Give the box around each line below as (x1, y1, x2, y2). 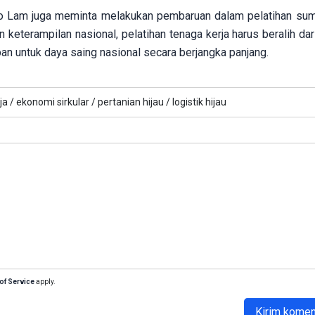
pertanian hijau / (98, 96, 170, 108)
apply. (34, 278, 56, 286)
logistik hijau (172, 96, 226, 108)
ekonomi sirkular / (16, 96, 96, 108)
